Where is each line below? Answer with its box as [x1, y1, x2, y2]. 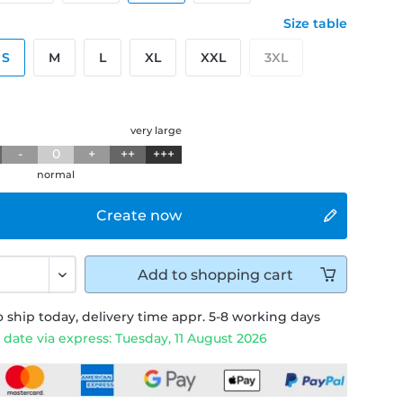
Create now [95, 207, 182, 224]
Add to [138, 266, 188, 283]
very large [130, 124, 183, 137]
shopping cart [191, 266, 294, 283]
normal [37, 168, 76, 181]
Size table [282, 15, 347, 31]
